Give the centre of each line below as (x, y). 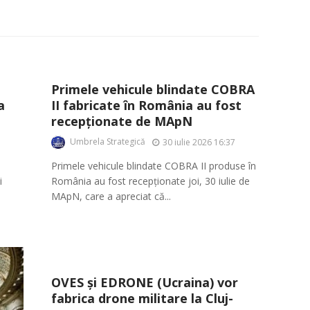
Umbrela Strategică (108, 142)
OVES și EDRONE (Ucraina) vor (145, 283)
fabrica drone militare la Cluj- (142, 299)
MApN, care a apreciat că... (111, 197)
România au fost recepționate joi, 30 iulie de (151, 181)
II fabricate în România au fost (146, 105)
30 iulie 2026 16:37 (199, 142)
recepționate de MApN (122, 121)
